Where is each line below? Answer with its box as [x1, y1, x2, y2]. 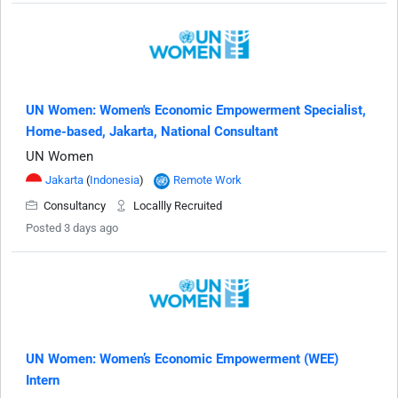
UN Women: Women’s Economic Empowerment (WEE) [26, 351, 338, 368]
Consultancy [41, 199, 108, 213]
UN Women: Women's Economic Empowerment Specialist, [26, 102, 366, 119]
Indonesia [90, 173, 139, 187]
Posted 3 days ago [26, 221, 118, 235]
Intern [26, 372, 60, 389]
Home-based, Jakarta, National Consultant [26, 123, 278, 140]
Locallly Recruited [131, 199, 222, 213]
